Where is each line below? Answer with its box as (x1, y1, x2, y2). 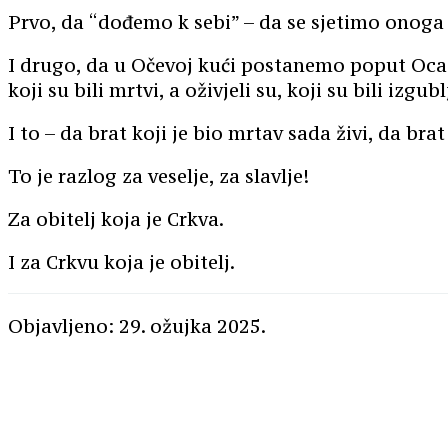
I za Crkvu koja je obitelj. (8, 250, 235, 275)
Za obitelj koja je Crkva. (8, 207, 224, 232)
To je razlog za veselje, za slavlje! (8, 164, 309, 189)
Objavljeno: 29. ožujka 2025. (8, 314, 266, 339)
